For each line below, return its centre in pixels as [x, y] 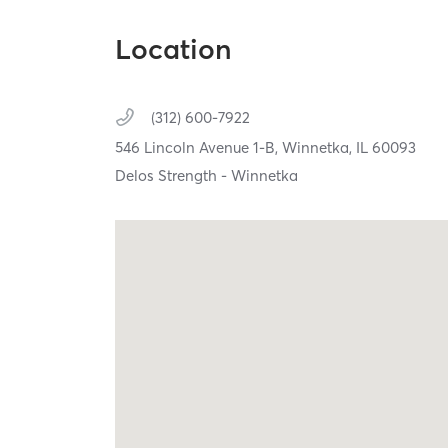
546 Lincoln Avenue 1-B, [199, 148]
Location [174, 49]
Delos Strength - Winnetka [207, 176]
